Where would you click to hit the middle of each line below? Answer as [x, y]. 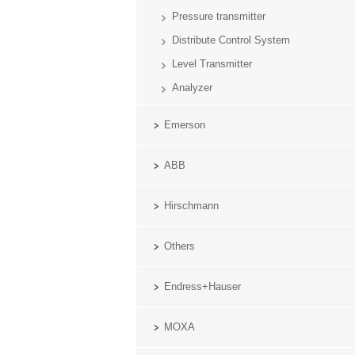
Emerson [185, 125]
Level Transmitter [212, 64]
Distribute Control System [231, 40]
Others [179, 246]
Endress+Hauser [202, 286]
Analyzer [192, 88]
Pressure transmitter [219, 16]
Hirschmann [191, 206]
